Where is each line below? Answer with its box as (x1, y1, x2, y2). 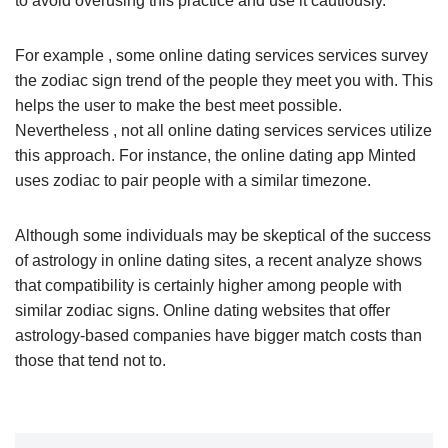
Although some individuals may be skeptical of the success (15, 226, 431, 244)
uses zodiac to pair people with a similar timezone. (15, 171, 371, 189)
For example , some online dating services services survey (15, 46, 428, 64)
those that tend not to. (15, 351, 166, 369)
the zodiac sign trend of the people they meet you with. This (15, 71, 433, 89)
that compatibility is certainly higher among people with (15, 276, 402, 294)
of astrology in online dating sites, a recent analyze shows (15, 251, 422, 269)
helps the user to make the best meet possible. (15, 96, 342, 114)
